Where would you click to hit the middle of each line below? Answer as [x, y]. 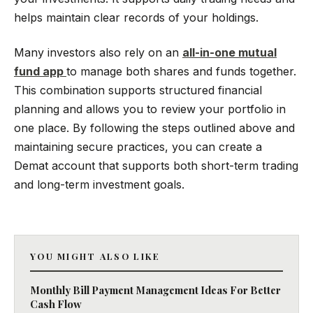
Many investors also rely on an [98, 52]
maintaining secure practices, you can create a [138, 146]
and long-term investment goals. [99, 184]
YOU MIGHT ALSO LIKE [95, 256]
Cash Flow [56, 304]
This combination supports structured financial [138, 90]
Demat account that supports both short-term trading [156, 165]
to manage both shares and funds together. [181, 71]
